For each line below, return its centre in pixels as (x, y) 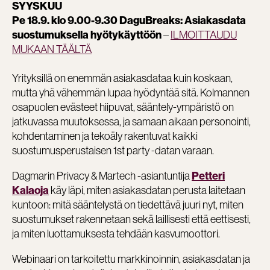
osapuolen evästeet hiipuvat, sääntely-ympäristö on (123, 107)
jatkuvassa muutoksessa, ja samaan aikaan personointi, (131, 121)
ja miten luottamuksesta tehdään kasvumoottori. (116, 233)
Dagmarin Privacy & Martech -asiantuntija (102, 175)
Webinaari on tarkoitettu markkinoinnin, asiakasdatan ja (131, 259)
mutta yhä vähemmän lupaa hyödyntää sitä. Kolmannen (131, 92)
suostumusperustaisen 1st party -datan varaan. (113, 150)
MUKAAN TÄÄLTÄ (52, 49)
